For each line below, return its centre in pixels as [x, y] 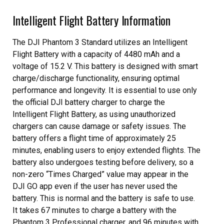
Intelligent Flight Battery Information [91, 20]
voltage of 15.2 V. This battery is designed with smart [105, 66]
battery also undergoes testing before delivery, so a [103, 162]
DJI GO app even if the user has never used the [95, 186]
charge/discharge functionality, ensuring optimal [96, 78]
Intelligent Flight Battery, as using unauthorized [94, 114]
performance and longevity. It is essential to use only [105, 90]
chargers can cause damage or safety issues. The [99, 126]
